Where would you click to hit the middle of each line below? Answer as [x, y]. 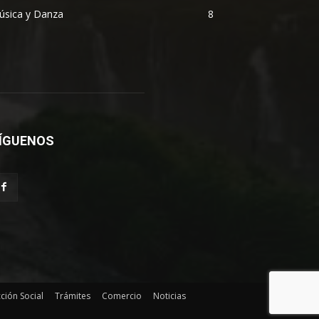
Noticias [169, 296]
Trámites [73, 296]
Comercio [122, 296]
